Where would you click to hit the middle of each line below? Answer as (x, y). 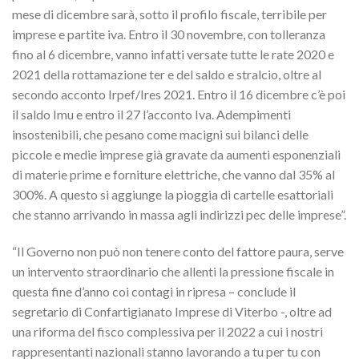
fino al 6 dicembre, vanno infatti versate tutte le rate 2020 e (173, 54)
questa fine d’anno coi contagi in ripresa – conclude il (154, 291)
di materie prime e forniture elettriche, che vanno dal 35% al (173, 175)
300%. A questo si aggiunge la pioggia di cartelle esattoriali (173, 195)
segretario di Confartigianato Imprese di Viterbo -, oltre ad (172, 311)
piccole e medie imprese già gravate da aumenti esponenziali (176, 155)
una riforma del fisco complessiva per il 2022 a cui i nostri (167, 331)
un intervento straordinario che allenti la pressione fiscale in (173, 271)
